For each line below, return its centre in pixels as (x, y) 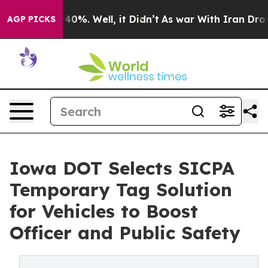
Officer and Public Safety (125, 233)
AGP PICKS (31, 19)
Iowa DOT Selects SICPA (122, 168)
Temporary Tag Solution (121, 190)
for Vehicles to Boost (104, 211)
